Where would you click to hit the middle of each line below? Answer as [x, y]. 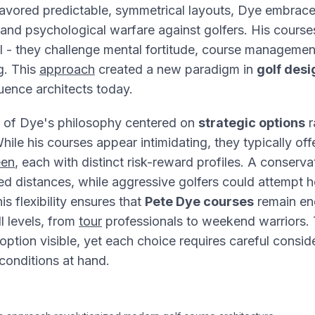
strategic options [252, 123]
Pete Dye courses [199, 201]
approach [67, 69]
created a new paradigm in [176, 69]
